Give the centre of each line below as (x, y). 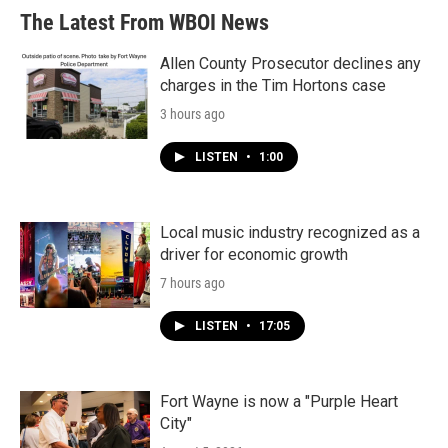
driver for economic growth (254, 255)
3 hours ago (192, 114)
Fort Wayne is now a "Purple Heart (279, 402)
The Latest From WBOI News (144, 23)
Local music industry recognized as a (290, 233)
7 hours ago (192, 283)
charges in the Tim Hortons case (273, 86)
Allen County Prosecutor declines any (290, 64)
